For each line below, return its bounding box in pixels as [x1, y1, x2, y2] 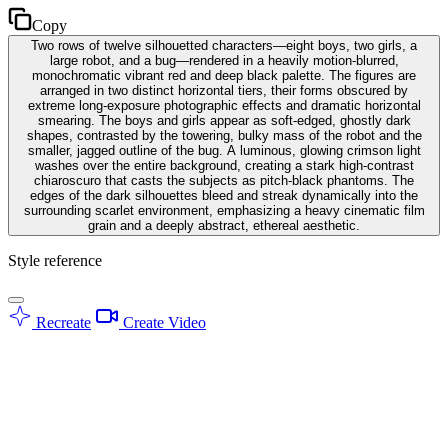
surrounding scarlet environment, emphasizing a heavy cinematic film [23, 202, 425, 218]
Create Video [119, 313, 206, 331]
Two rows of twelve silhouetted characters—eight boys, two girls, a [31, 37, 417, 53]
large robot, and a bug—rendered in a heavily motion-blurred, [49, 52, 399, 68]
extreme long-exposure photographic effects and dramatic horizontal [27, 97, 421, 113]
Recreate [32, 313, 91, 331]
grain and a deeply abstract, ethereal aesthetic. [88, 217, 360, 233]
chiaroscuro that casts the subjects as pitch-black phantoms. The [34, 172, 414, 188]
